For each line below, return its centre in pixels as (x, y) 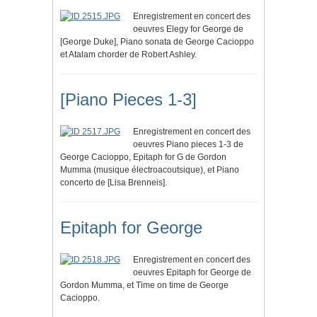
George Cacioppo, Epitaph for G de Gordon (143, 157)
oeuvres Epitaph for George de (192, 273)
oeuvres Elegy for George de (188, 29)
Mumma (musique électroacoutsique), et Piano (150, 170)
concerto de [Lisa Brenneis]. (114, 183)
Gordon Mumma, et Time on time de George (144, 286)
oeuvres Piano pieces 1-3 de (188, 145)
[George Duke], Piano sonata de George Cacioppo (157, 42)
